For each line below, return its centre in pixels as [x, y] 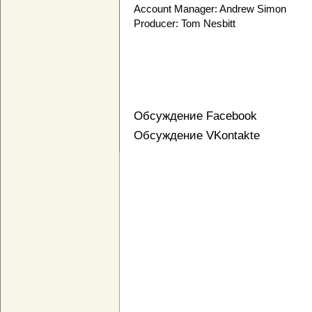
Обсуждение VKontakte [197, 135]
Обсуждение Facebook [195, 116]
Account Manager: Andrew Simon [210, 9]
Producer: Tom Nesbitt [185, 24]
